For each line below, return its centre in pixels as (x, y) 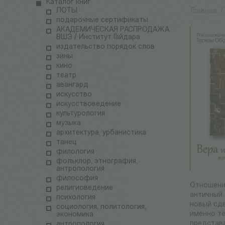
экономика (75, 215)
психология (76, 198)
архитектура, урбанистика (101, 133)
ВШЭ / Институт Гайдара (98, 38)
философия (77, 179)
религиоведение (85, 188)
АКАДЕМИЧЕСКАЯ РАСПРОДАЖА (113, 30)
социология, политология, (101, 207)
